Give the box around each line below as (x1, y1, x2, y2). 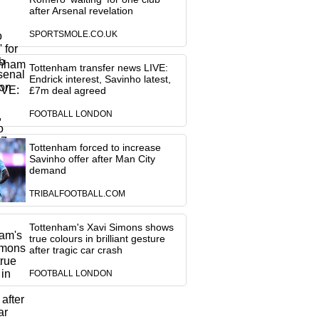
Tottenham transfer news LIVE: (28, 62, 168, 73)
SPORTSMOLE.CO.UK (28, 30, 117, 38)
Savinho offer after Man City (28, 153, 155, 164)
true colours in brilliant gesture (28, 233, 165, 244)
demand (28, 164, 66, 176)
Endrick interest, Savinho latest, (28, 73, 171, 85)
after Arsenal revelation (28, 5, 133, 16)
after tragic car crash (28, 244, 122, 256)
